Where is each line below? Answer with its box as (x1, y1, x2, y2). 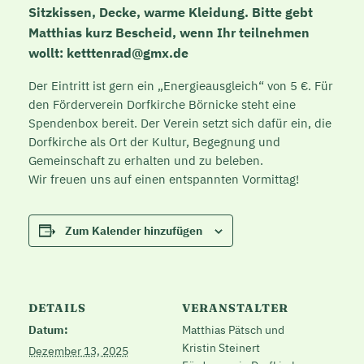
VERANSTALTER (182, 301, 288, 316)
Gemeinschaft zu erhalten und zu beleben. (28, 152, 263, 168)
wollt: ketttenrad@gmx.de (28, 44, 188, 61)
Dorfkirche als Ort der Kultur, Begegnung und (28, 133, 280, 149)
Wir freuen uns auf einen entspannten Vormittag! (28, 171, 299, 187)
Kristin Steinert (182, 340, 260, 356)
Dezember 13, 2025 (28, 344, 128, 359)
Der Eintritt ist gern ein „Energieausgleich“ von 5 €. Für (28, 77, 333, 93)
